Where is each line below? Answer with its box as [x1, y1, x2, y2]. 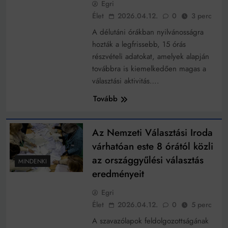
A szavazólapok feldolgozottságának [92, 215, 209, 227]
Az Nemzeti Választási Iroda [92, 126, 213, 140]
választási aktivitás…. [92, 75, 159, 87]
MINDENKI [18, 156, 47, 166]
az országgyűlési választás [92, 153, 204, 167]
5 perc [191, 199, 212, 210]
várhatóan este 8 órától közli [92, 139, 213, 154]
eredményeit [92, 167, 144, 181]
